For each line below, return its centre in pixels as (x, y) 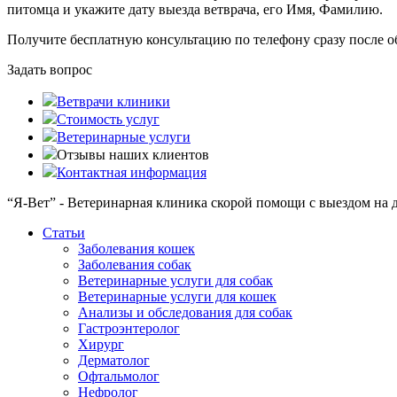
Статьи (64, 233)
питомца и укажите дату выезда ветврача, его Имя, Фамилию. (195, 10)
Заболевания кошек (136, 249)
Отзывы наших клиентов (133, 155)
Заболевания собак (135, 265)
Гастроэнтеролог (129, 329)
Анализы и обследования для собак (185, 313)
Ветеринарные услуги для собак (175, 281)
